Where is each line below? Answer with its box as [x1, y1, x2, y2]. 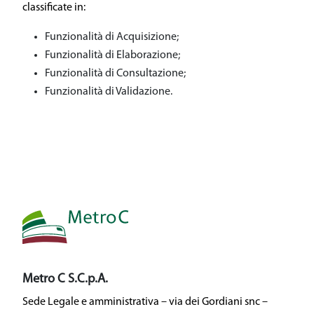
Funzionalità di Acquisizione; [45, 32, 179, 43]
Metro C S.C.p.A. [22, 272, 108, 286]
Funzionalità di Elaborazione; [45, 50, 180, 61]
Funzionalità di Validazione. [45, 86, 172, 97]
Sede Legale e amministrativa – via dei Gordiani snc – [22, 296, 268, 308]
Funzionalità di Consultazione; [45, 68, 186, 79]
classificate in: [22, 2, 86, 13]
